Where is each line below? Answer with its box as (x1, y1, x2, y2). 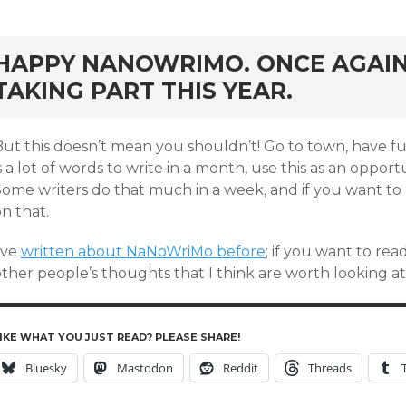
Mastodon (117, 360, 173, 376)
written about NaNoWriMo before (21, 243, 266, 260)
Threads (308, 360, 352, 376)
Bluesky (25, 360, 67, 376)
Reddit (223, 360, 258, 376)
